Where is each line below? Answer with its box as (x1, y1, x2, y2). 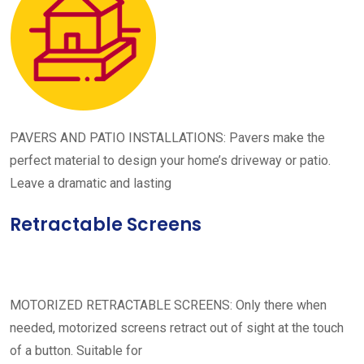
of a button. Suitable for (10, 343, 142, 358)
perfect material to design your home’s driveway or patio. (10, 153, 331, 168)
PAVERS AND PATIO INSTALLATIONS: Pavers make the (10, 130, 325, 145)
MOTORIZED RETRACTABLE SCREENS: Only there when (10, 297, 327, 313)
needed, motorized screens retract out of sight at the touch (10, 320, 344, 336)
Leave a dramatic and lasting (10, 175, 171, 191)
